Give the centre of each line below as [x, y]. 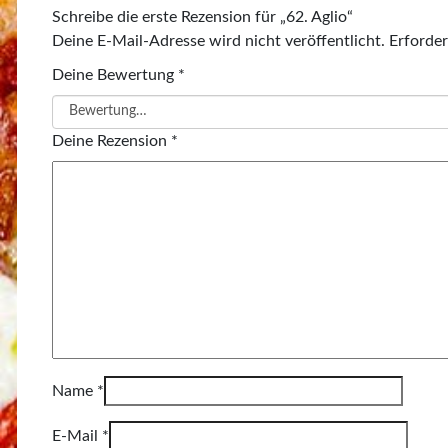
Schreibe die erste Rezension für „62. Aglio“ [202, 16]
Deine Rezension [111, 140]
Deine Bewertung [115, 74]
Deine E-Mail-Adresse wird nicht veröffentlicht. [218, 40]
